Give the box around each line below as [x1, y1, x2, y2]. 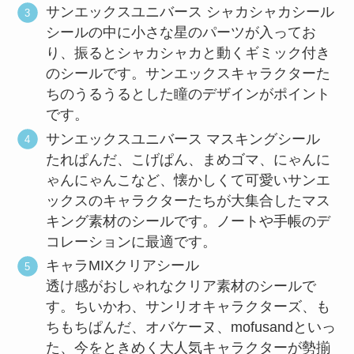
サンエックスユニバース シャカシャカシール [46, 4, 335, 21]
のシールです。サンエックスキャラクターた [46, 66, 331, 82]
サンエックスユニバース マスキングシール [46, 130, 321, 147]
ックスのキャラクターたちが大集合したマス [46, 192, 331, 209]
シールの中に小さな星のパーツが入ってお [46, 24, 317, 41]
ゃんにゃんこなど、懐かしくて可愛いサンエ [46, 171, 331, 188]
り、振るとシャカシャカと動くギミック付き [46, 45, 331, 62]
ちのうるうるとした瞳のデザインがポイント [46, 86, 331, 103]
